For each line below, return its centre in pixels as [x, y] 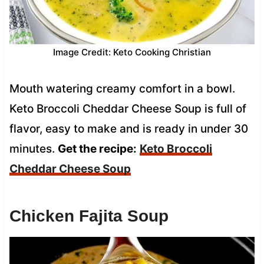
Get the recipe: [97, 148]
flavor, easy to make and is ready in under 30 [128, 128]
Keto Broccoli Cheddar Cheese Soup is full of [128, 108]
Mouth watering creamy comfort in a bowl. [122, 88]
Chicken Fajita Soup [89, 216]
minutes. [33, 148]
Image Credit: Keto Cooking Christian [132, 52]
